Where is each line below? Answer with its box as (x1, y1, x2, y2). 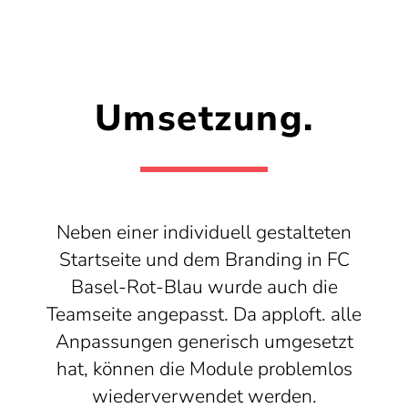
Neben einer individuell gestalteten (56, 219, 352, 245)
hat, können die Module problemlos (56, 355, 352, 382)
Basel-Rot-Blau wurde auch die (70, 273, 338, 300)
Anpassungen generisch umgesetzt (55, 328, 353, 354)
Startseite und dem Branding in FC (58, 246, 350, 272)
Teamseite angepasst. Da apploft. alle (46, 301, 362, 327)
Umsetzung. (94, 93, 314, 143)
